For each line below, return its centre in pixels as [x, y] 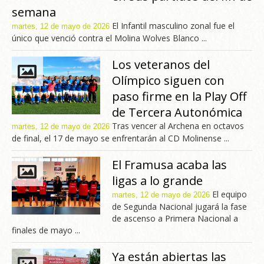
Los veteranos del [161, 65]
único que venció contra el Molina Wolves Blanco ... [109, 38]
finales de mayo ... [46, 230]
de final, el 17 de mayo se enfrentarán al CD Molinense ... [121, 138]
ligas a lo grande [157, 181]
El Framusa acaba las [169, 165]
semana [34, 12]
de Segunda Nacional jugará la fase [179, 207]
